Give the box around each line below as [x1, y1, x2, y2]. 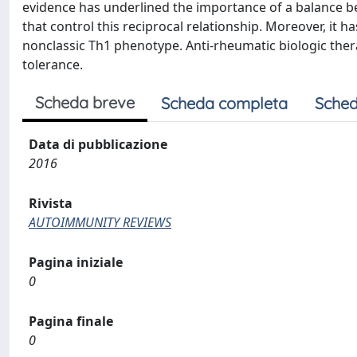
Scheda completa [161, 93, 288, 113]
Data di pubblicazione [29, 135, 167, 153]
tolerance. [22, 56, 83, 73]
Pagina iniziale [29, 253, 123, 271]
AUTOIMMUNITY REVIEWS [29, 214, 171, 231]
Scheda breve [35, 92, 135, 112]
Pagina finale [29, 312, 113, 330]
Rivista [29, 194, 73, 212]
